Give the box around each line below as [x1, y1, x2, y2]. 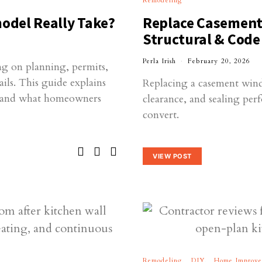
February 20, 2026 [188, 57, 251, 65]
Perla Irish [143, 57, 177, 65]
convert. [143, 108, 179, 122]
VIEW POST [153, 151, 192, 160]
